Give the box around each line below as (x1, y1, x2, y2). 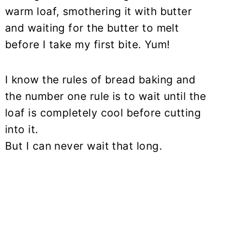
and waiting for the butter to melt (5, 21, 179, 34)
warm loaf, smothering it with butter (5, 5, 192, 18)
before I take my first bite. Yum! (5, 38, 170, 51)
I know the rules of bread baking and (5, 73, 196, 86)
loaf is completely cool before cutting (5, 106, 201, 119)
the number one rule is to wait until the (5, 89, 206, 102)
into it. (5, 123, 42, 136)
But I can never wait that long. (5, 139, 166, 152)
